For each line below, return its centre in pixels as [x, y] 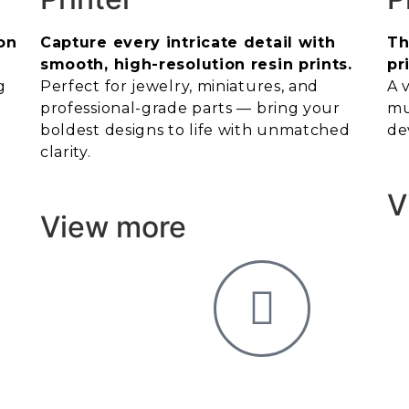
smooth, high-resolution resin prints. [196, 64]
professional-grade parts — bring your [190, 108]
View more [113, 227]
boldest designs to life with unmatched [195, 130]
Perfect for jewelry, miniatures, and [179, 86]
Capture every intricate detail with [188, 42]
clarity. [65, 152]
